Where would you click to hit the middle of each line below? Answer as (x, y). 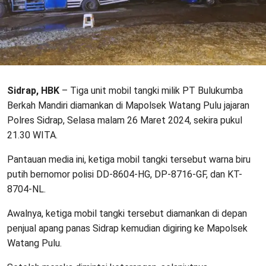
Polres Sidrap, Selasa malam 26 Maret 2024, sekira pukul (125, 120)
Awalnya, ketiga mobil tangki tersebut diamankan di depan (127, 213)
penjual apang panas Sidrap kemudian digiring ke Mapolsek (127, 228)
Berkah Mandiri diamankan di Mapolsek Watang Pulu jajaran (128, 105)
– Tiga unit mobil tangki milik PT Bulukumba (151, 90)
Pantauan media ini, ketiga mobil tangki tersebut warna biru (129, 159)
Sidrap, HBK (33, 90)
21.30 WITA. (32, 135)
